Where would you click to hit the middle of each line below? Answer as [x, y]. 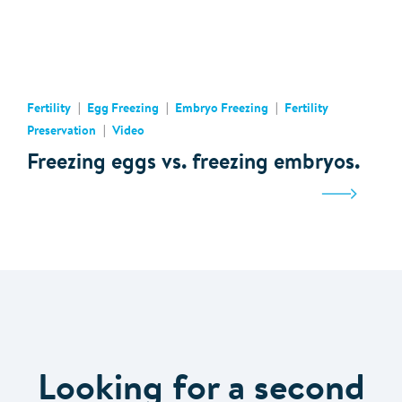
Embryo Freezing [222, 109]
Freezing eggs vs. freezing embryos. [193, 163]
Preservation [61, 131]
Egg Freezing [123, 109]
